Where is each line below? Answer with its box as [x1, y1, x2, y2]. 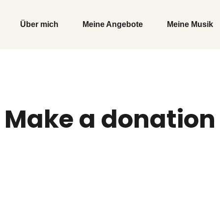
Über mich [20, 20, 58, 28]
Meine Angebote [82, 20, 143, 28]
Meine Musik [166, 20, 213, 28]
